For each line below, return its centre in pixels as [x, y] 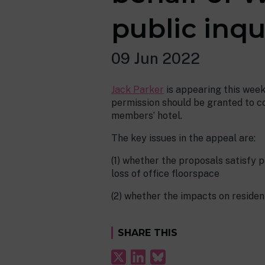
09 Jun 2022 [156, 59]
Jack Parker [138, 90]
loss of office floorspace [165, 174]
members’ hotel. [147, 116]
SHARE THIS [148, 233]
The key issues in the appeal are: [183, 138]
